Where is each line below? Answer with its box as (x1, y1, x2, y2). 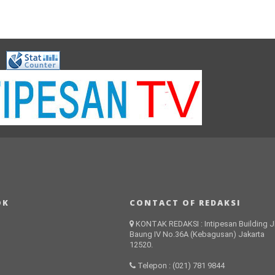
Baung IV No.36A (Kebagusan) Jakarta (130, 230, 265, 239)
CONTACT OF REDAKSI (130, 197, 241, 208)
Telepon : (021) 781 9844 (136, 261, 225, 270)
